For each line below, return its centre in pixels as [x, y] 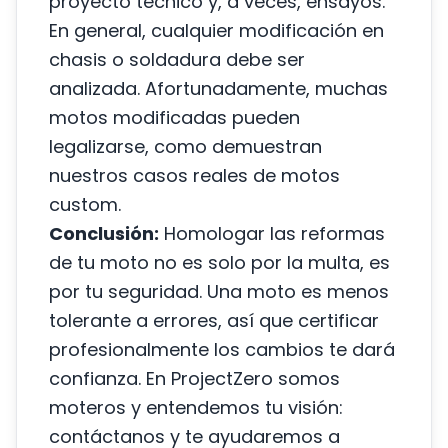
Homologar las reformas [272, 233]
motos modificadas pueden [174, 117]
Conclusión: [104, 233]
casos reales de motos [236, 175]
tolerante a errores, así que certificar [214, 320]
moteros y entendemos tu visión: [196, 407]
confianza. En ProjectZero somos [194, 378]
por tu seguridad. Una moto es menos [219, 291]
